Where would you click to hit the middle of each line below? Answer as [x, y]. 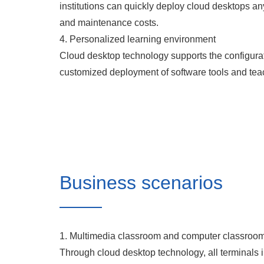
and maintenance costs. [109, 23]
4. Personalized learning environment [137, 39]
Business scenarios [141, 183]
